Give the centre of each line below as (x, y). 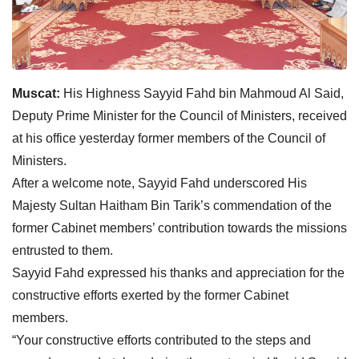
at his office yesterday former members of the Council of (169, 138)
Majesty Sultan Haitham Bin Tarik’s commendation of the (172, 205)
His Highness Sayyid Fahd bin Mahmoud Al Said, (202, 93)
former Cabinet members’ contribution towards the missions (179, 228)
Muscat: (36, 93)
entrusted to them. (63, 250)
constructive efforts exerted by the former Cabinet (150, 295)
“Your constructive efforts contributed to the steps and (161, 340)
